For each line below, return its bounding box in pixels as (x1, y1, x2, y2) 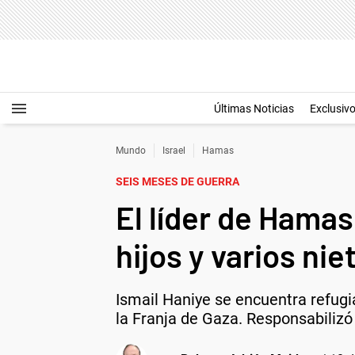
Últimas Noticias (214, 102, 294, 115)
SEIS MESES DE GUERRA (116, 175, 239, 188)
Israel (162, 145, 185, 156)
